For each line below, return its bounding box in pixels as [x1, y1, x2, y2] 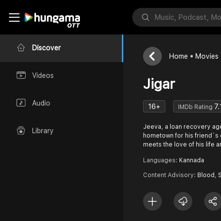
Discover [32, 44, 61, 52]
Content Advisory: [143, 172, 197, 179]
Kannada [179, 157, 204, 164]
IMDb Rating [178, 103, 214, 110]
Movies [195, 52, 219, 60]
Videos [32, 72, 54, 80]
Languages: [143, 157, 179, 164]
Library [32, 127, 54, 135]
